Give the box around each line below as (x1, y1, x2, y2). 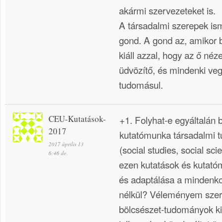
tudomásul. (119, 77, 163, 91)
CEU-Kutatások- (49, 113, 106, 125)
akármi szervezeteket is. (119, 3, 216, 17)
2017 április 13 (49, 140, 84, 148)
